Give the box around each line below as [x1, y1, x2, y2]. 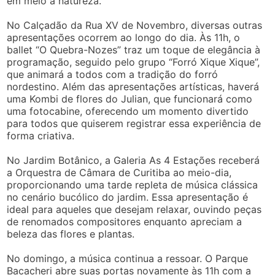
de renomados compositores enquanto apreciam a [7, 215, 242, 228]
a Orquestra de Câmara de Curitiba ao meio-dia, [7, 166, 232, 179]
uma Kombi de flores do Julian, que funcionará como [7, 93, 253, 106]
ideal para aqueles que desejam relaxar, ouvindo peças [7, 203, 262, 216]
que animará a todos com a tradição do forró [7, 68, 219, 81]
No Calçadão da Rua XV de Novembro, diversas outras [7, 19, 263, 32]
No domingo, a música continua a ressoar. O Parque [7, 252, 249, 265]
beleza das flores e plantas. [7, 228, 135, 241]
